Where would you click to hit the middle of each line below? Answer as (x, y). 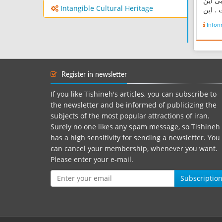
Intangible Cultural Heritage (107, 9)
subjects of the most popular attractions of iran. (130, 116)
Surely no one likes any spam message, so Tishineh (135, 127)
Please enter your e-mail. (92, 159)
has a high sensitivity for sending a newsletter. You (135, 138)
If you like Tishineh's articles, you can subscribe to (134, 94)
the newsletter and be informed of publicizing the (134, 105)
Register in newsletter (93, 75)
